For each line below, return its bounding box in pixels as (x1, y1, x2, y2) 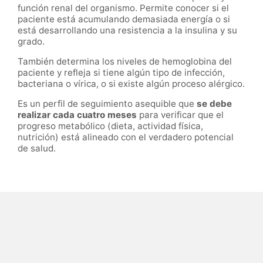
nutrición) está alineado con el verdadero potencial (18, 131, 234, 143)
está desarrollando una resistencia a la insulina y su (18, 24, 237, 36)
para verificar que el (137, 109, 224, 121)
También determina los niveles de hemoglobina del (18, 56, 232, 68)
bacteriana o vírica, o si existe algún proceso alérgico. (18, 78, 245, 90)
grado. (18, 35, 45, 47)
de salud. (18, 143, 58, 154)
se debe (197, 98, 232, 110)
